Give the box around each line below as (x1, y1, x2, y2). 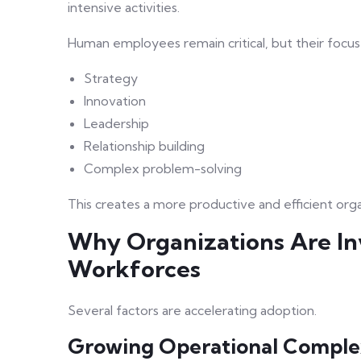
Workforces (68, 255, 201, 284)
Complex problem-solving (84, 160, 242, 177)
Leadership (84, 115, 149, 132)
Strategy (84, 70, 138, 87)
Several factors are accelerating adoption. (68, 302, 317, 319)
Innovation (84, 93, 146, 110)
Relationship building (84, 138, 205, 155)
